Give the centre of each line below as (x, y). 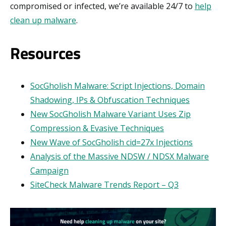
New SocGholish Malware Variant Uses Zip (110, 114)
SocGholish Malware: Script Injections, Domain (118, 86)
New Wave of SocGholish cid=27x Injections (111, 143)
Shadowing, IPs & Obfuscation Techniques (110, 100)
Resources (45, 53)
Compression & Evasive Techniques (97, 128)
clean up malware (43, 20)
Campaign (49, 171)
